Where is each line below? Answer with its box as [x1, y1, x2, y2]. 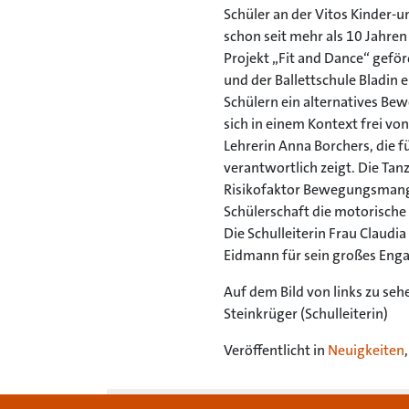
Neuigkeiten [328, 341, 404, 360]
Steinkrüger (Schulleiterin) [224, 304, 388, 323]
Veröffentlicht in [224, 341, 328, 360]
